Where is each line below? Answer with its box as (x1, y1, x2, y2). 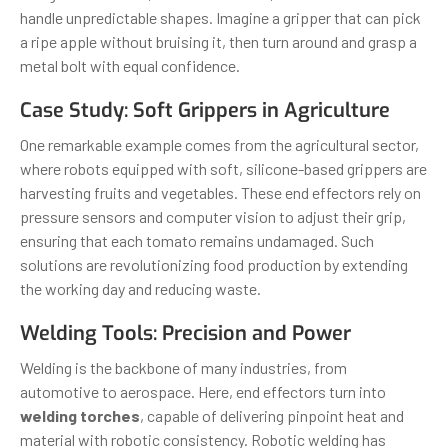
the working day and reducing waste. (20, 278, 261, 298)
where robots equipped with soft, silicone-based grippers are (20, 158, 427, 178)
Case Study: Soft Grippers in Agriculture (20, 96, 390, 124)
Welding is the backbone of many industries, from (20, 357, 347, 377)
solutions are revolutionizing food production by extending (20, 254, 408, 274)
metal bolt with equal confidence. (20, 55, 240, 75)
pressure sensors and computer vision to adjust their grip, (20, 206, 406, 226)
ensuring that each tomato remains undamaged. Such (20, 230, 374, 250)
